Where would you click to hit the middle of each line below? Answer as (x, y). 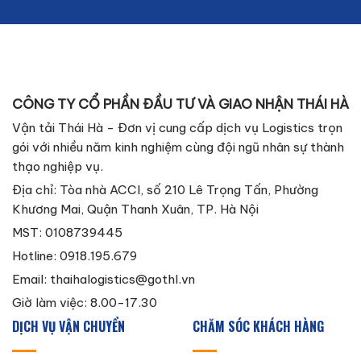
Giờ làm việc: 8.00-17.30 (85, 302)
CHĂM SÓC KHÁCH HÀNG (258, 326)
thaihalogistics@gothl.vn (122, 279)
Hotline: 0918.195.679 (75, 255)
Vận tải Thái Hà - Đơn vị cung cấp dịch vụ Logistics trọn (177, 127)
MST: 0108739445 (67, 232)
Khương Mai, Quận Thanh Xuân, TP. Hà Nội (135, 209)
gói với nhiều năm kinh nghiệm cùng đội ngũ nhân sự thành (178, 147)
